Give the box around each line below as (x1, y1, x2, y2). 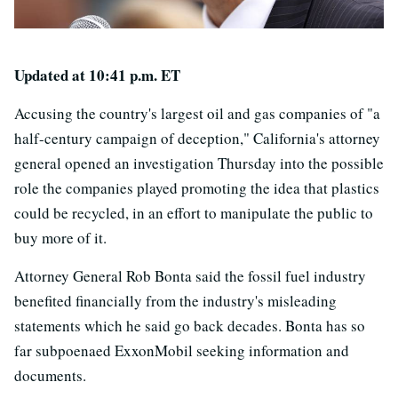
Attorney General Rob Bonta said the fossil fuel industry (14, 266, 366, 286)
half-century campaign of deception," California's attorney (14, 128, 380, 148)
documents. (14, 365, 86, 386)
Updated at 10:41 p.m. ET (14, 64, 180, 86)
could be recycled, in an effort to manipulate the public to (14, 203, 373, 223)
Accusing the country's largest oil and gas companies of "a (14, 103, 380, 123)
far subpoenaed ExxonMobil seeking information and (14, 340, 349, 361)
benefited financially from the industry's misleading (14, 291, 337, 311)
